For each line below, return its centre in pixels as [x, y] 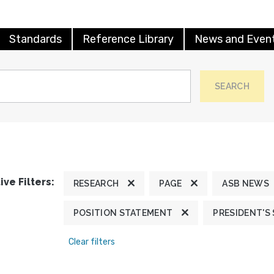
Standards [35, 39]
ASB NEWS [246, 183]
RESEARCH [96, 183]
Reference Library [128, 39]
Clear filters [91, 242]
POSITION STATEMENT [123, 213]
